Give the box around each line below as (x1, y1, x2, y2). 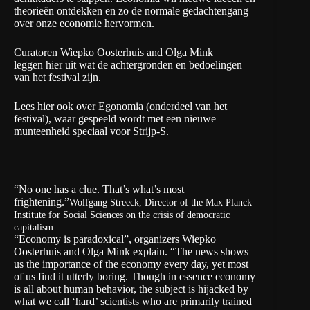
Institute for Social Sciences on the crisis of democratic (14, 210, 230, 221)
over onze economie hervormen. (14, 17, 154, 30)
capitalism (14, 222, 53, 233)
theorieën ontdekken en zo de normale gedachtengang (14, 5, 248, 17)
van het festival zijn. (14, 71, 101, 84)
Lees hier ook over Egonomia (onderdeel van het (14, 100, 227, 113)
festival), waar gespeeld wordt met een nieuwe (14, 113, 216, 125)
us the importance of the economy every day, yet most (14, 258, 248, 271)
